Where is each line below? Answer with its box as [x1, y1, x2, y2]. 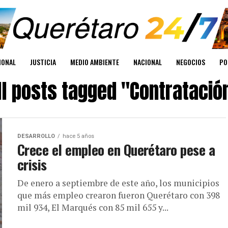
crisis [17, 154, 47, 175]
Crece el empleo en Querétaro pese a [17, 139, 215, 160]
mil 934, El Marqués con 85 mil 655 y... [17, 202, 168, 214]
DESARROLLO [17, 133, 55, 140]
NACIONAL [133, 56, 162, 68]
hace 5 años [63, 133, 94, 140]
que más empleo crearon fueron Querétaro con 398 [17, 189, 220, 202]
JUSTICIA [30, 56, 56, 68]
